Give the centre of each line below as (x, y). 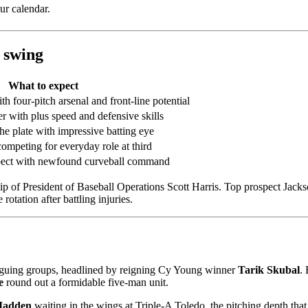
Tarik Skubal (269, 269)
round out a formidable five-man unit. (86, 282)
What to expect (43, 86)
